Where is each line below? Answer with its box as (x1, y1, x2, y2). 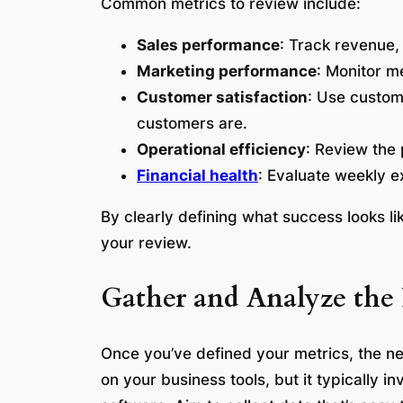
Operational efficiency (137, 140, 306, 159)
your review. (101, 234, 192, 253)
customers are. (137, 114, 247, 133)
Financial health (137, 166, 258, 185)
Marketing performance (137, 62, 317, 81)
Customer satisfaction (137, 88, 308, 107)
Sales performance (137, 36, 280, 55)
